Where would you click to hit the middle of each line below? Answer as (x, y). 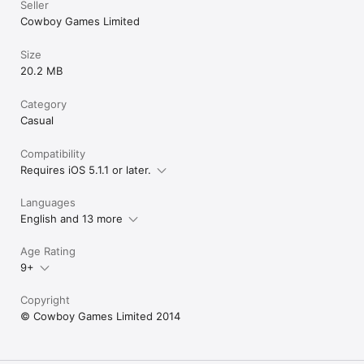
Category (43, 104)
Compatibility (53, 154)
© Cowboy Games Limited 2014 (100, 316)
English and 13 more (71, 219)
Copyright (45, 300)
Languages (48, 202)
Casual (37, 120)
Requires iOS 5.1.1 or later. (86, 170)
